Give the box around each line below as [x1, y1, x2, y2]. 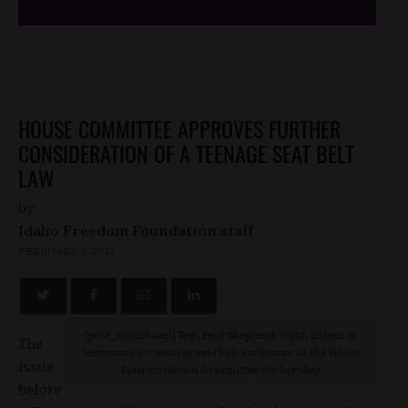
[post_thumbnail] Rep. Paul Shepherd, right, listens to [85, 326, 358, 342]
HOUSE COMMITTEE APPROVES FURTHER [18, 112, 341, 146]
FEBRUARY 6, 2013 [18, 244, 115, 259]
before [18, 377, 61, 399]
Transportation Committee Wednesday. [120, 361, 322, 377]
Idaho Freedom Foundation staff [18, 221, 253, 240]
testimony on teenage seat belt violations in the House [82, 343, 361, 360]
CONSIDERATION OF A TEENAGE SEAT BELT [18, 137, 354, 170]
